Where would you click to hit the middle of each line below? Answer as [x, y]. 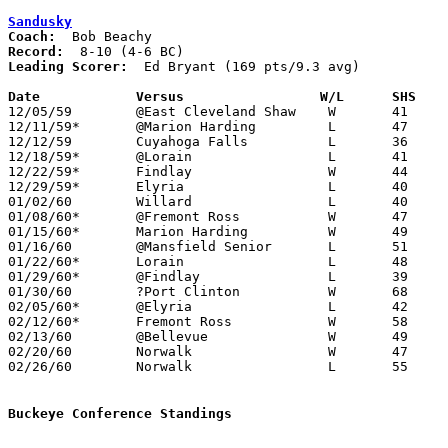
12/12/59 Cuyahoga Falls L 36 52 [40, 141]
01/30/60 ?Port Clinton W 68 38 [40, 291]
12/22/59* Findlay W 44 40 [44, 171]
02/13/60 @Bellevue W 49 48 [40, 336]
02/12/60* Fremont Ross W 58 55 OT [44, 321]
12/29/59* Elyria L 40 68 [44, 186]
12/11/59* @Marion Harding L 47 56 [44, 126]
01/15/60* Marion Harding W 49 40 [44, 231]
